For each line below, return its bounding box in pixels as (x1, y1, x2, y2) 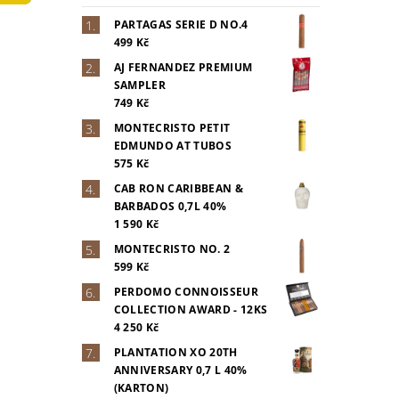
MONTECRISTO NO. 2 (113, 241, 231, 256)
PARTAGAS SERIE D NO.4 (113, 17, 248, 32)
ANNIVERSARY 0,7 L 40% (113, 362, 248, 378)
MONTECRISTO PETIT (113, 120, 231, 135)
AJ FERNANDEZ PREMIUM (113, 60, 253, 75)
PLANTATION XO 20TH (113, 345, 238, 360)
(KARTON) (113, 380, 169, 395)
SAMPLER (113, 77, 167, 93)
